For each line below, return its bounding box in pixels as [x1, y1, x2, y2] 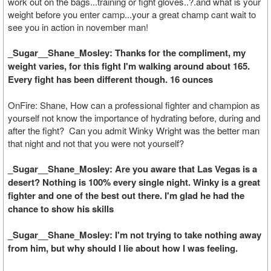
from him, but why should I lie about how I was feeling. [8, 241, 238, 255]
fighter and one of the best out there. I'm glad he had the [8, 189, 244, 202]
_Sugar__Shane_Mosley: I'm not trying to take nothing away [8, 228, 261, 241]
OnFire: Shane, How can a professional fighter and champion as [8, 99, 260, 111]
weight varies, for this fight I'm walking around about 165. [8, 59, 250, 73]
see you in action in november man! [8, 21, 148, 33]
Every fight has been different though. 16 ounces [8, 73, 213, 86]
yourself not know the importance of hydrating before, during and [8, 111, 260, 124]
